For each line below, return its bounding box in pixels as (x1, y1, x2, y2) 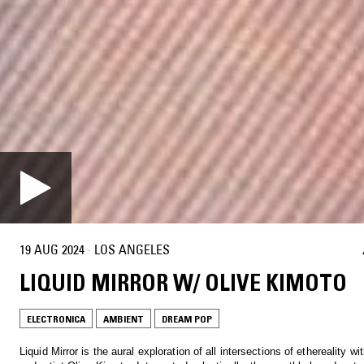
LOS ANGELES (94, 241, 170, 258)
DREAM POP (162, 312, 212, 325)
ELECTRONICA (27, 312, 85, 325)
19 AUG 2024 (19, 241, 84, 258)
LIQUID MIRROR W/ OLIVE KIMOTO (19, 268, 347, 297)
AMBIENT (103, 312, 144, 325)
